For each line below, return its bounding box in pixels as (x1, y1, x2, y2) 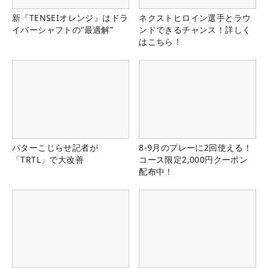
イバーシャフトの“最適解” (12, 24, 114, 36)
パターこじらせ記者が (12, 141, 98, 153)
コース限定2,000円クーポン (139, 153, 248, 165)
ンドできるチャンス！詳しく (139, 24, 251, 36)
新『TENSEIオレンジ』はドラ (12, 12, 129, 24)
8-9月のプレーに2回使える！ (139, 141, 252, 153)
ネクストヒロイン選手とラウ (139, 12, 251, 24)
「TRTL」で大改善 (12, 153, 84, 165)
